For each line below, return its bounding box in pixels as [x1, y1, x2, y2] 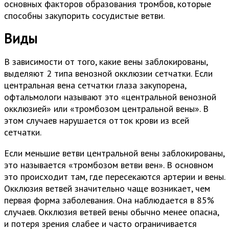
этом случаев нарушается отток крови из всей [4, 114, 189, 127]
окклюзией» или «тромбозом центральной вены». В [4, 103, 209, 115]
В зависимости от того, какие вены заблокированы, [4, 56, 208, 68]
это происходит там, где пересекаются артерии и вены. [4, 171, 225, 183]
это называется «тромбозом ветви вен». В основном [4, 159, 213, 171]
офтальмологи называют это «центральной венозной [4, 91, 216, 103]
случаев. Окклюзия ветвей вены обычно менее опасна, [4, 206, 219, 218]
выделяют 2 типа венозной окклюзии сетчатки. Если [4, 67, 213, 80]
